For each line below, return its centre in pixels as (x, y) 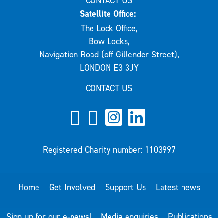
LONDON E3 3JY (109, 68)
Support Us (125, 187)
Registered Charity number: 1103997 (109, 150)
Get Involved (72, 187)
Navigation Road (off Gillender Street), (109, 55)
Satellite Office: (109, 13)
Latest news (178, 187)
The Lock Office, (109, 28)
